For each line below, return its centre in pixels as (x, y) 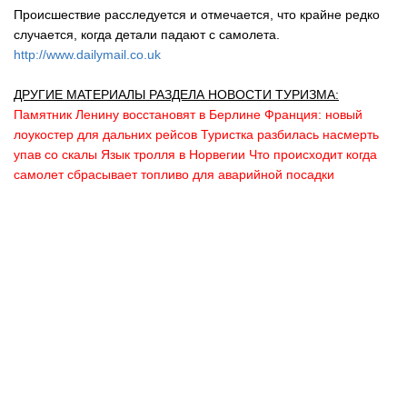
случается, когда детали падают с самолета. (147, 34)
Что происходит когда (313, 154)
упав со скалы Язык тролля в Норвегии (129, 154)
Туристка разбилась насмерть (290, 134)
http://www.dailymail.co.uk (87, 54)
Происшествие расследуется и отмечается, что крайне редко (197, 14)
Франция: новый (313, 114)
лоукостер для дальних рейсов (105, 134)
